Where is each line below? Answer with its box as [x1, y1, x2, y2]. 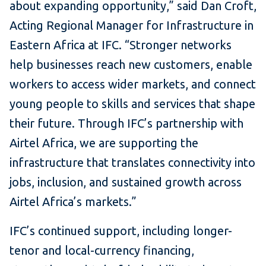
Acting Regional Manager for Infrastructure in [9, 18, 254, 33]
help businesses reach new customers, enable [9, 58, 252, 72]
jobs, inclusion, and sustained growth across [9, 175, 242, 189]
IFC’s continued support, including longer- [9, 224, 232, 238]
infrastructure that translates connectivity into [9, 156, 255, 170]
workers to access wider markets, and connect [9, 77, 256, 91]
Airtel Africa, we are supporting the [9, 136, 198, 150]
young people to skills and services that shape [9, 97, 255, 111]
